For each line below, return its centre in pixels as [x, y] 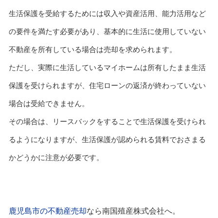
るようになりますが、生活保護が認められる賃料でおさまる [107, 140]
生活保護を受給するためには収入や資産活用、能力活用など [107, 14]
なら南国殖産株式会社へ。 [133, 211]
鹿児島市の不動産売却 [47, 211]
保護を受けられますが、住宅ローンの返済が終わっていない [107, 86]
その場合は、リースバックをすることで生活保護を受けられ [107, 122]
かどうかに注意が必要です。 [56, 158]
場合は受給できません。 [49, 104]
